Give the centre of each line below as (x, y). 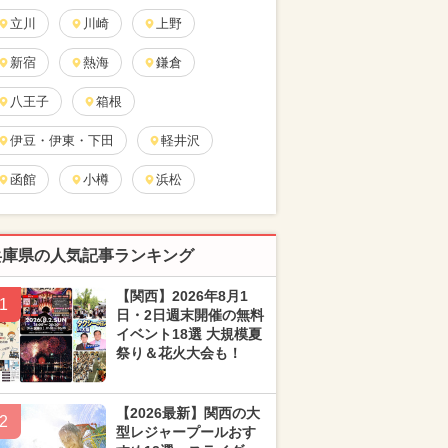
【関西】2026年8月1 (182, 296)
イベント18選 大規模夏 (189, 334)
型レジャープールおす (186, 432)
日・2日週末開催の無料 (190, 315)
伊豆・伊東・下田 (62, 140)
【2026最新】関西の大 (188, 413)
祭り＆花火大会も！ (179, 353)
